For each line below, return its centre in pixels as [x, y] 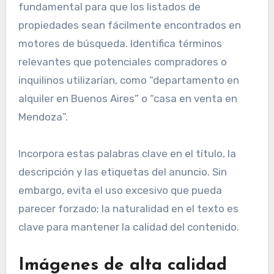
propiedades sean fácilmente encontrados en [129, 25]
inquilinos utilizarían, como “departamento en [128, 80]
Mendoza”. [43, 117]
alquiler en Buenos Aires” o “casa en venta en [128, 99]
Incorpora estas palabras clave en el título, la [127, 154]
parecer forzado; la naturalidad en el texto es [128, 209]
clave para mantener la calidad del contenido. [128, 227]
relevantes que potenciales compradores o [122, 62]
